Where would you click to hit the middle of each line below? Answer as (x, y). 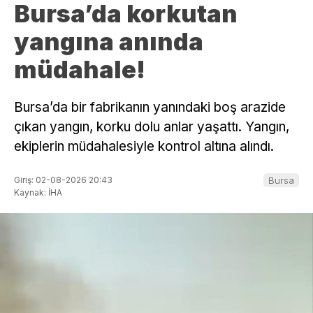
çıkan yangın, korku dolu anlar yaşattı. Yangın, (152, 126)
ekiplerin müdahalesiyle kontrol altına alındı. (144, 146)
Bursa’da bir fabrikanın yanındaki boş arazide (150, 107)
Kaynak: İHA (38, 192)
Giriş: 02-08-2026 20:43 (63, 180)
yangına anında (109, 41)
